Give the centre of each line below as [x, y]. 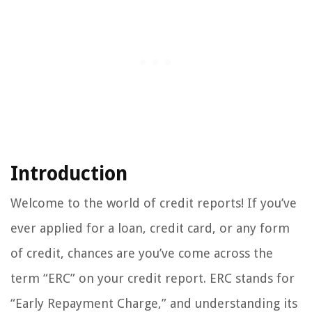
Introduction [69, 173]
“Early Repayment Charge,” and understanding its [154, 303]
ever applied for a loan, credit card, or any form [150, 228]
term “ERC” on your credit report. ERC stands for [153, 278]
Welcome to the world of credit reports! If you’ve [154, 203]
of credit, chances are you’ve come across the [142, 253]
